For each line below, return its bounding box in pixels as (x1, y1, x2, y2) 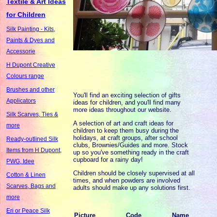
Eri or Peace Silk (6, 207, 50, 214)
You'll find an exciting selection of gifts (73, 92, 181, 99)
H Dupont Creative (6, 62, 55, 68)
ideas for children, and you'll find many (73, 99, 181, 107)
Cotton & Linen (6, 171, 46, 178)
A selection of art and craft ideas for (73, 119, 174, 127)
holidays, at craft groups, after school (73, 134, 178, 141)
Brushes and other (6, 86, 55, 93)
